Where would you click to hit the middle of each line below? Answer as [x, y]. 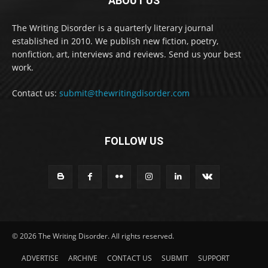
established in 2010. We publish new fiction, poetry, [115, 41]
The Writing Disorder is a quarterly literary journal [113, 28]
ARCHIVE [83, 258]
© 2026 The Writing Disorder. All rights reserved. [93, 236]
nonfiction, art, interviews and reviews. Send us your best [127, 54]
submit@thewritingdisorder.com [124, 93]
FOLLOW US [134, 141]
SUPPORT [214, 258]
